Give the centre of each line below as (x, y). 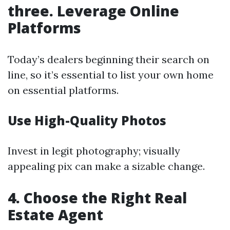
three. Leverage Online (93, 11)
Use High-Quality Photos (87, 120)
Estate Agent (55, 215)
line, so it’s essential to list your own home (111, 75)
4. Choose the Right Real (97, 198)
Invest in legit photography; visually (94, 151)
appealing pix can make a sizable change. (106, 166)
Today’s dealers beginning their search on (109, 59)
